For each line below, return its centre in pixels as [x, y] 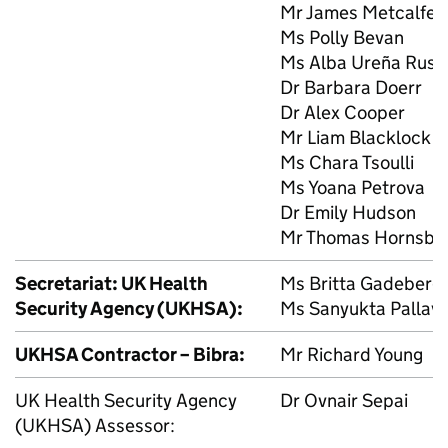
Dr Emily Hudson [348, 212]
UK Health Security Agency [126, 400]
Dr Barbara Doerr [351, 87]
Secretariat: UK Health [111, 283]
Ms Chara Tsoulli [347, 162]
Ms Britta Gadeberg [361, 283]
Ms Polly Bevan [342, 37]
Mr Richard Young [351, 354]
